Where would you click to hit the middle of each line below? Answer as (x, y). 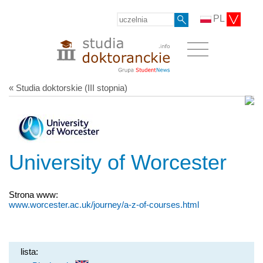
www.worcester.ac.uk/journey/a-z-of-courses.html (104, 204)
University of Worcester (118, 162)
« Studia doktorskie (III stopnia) (68, 87)
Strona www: (33, 194)
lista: (29, 251)
